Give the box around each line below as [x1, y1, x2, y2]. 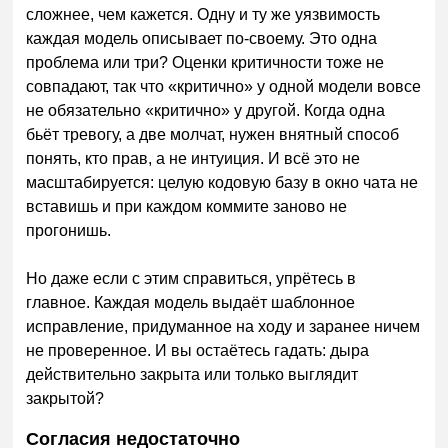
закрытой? [26, 390, 105, 408]
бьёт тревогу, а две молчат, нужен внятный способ [26, 126, 400, 144]
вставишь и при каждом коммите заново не [26, 198, 348, 216]
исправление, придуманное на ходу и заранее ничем [26, 318, 421, 336]
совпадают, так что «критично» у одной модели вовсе [26, 78, 422, 96]
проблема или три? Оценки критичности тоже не [26, 54, 385, 72]
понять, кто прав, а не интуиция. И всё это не [26, 150, 361, 168]
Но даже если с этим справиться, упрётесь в [26, 270, 357, 288]
